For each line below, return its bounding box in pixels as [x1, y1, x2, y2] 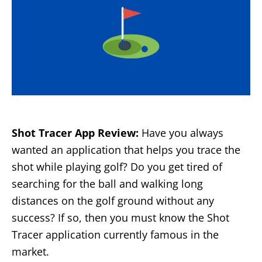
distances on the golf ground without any [12, 193, 214, 208]
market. [12, 244, 49, 258]
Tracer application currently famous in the [12, 227, 219, 242]
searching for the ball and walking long [12, 176, 203, 191]
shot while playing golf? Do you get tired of [12, 159, 222, 174]
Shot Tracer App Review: [12, 125, 139, 140]
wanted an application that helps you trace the [12, 142, 240, 157]
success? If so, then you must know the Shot [12, 210, 229, 225]
